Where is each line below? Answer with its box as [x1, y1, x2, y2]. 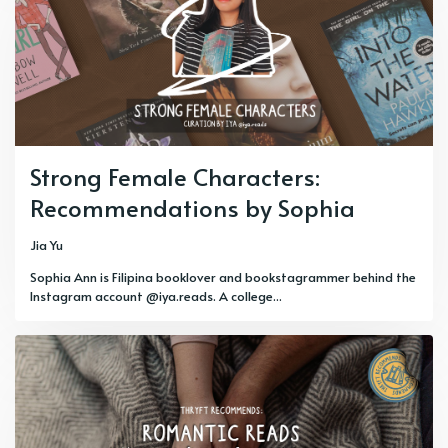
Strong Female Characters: [30, 160, 320, 193]
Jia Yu [30, 236, 63, 254]
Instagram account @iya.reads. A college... [30, 287, 282, 305]
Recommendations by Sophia [30, 191, 355, 224]
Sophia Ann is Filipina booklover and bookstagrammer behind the [30, 268, 416, 286]
